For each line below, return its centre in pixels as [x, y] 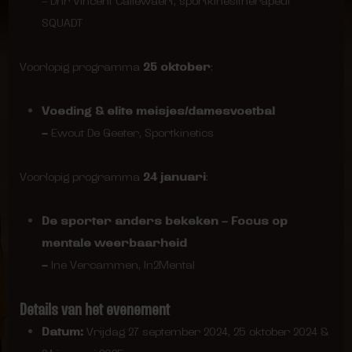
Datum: [62, 332]
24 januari [174, 177]
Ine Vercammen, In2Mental [123, 265]
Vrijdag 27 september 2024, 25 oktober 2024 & [205, 332]
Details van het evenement [94, 309]
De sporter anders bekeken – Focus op [164, 221]
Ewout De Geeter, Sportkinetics [132, 133]
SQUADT [62, 23]
